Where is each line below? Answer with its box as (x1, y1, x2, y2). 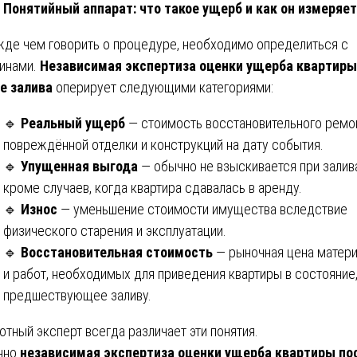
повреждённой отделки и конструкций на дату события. (3, 135, 324, 153)
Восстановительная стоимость (21, 243, 213, 261)
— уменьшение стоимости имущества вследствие (57, 200, 347, 218)
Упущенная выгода (21, 157, 138, 175)
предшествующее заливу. (3, 286, 151, 304)
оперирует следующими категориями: (53, 78, 273, 96)
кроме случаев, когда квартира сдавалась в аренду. (3, 178, 302, 196)
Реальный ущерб (21, 114, 125, 131)
